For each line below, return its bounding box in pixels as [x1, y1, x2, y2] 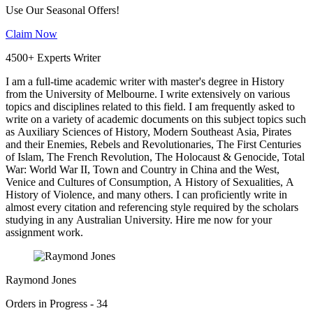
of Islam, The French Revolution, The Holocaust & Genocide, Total [6, 151, 305, 163]
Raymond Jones [6, 274, 76, 286]
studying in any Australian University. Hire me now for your [6, 214, 272, 226]
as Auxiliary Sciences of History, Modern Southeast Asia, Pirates [6, 126, 291, 138]
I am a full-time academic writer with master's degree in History [6, 75, 284, 88]
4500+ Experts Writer [6, 52, 101, 64]
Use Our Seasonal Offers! [6, 4, 119, 17]
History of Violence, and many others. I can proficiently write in [6, 189, 287, 201]
